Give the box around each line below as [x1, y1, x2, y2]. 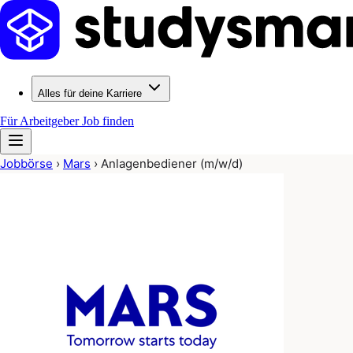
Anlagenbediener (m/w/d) [101, 156, 243, 171]
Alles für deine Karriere [38, 87, 142, 99]
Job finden [82, 114, 134, 128]
